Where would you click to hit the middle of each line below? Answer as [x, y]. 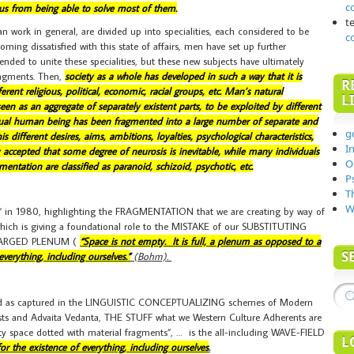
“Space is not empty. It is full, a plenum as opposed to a [200, 241]
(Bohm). [151, 256]
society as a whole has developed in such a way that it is [183, 75]
